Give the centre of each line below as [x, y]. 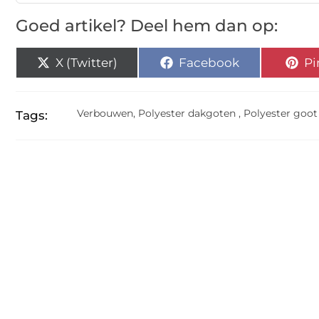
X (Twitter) [86, 62]
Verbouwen [105, 113]
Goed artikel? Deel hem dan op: [147, 26]
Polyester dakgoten [187, 113]
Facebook [209, 62]
